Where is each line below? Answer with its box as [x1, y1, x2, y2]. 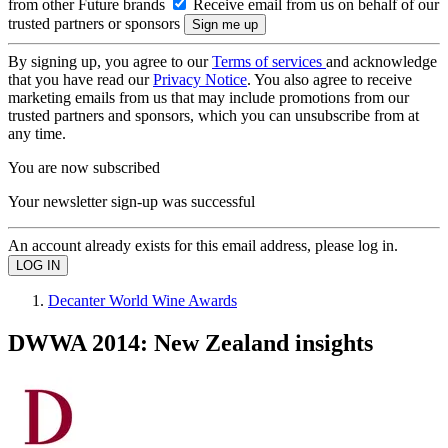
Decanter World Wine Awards [48, 292, 237, 309]
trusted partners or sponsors [8, 15, 184, 32]
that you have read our [8, 71, 153, 88]
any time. [8, 125, 66, 142]
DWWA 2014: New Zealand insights [8, 329, 373, 356]
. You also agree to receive [247, 71, 412, 88]
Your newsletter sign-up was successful [8, 193, 255, 210]
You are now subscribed [8, 159, 160, 176]
